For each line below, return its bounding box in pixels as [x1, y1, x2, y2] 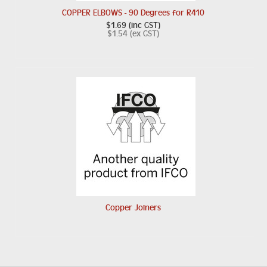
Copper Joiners [105, 203, 161, 212]
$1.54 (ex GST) [107, 29, 159, 38]
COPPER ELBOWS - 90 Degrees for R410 [61, 8, 204, 17]
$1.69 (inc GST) [105, 21, 160, 29]
